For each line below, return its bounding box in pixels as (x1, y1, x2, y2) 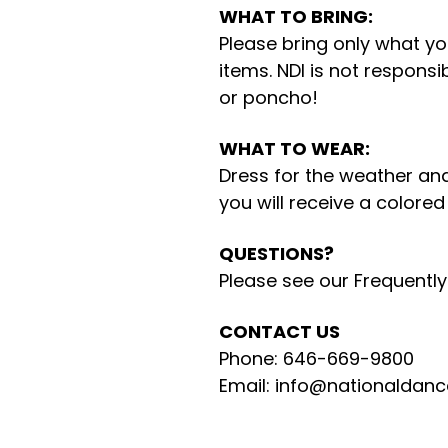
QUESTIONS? (218, 241, 334, 267)
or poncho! (218, 85, 318, 111)
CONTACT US (218, 319, 340, 345)
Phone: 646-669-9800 (218, 346, 414, 372)
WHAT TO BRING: (218, 4, 373, 30)
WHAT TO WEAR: (218, 136, 374, 162)
